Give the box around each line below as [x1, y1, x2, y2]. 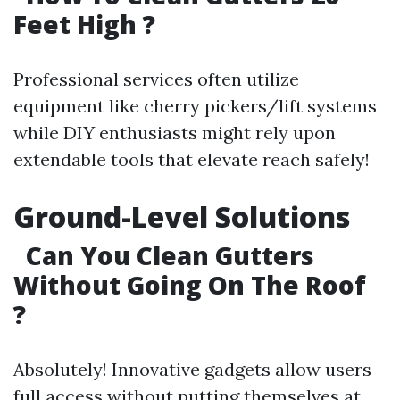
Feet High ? [13, 7, 155, 41]
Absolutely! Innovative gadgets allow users [13, 358, 371, 380]
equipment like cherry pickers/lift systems [13, 95, 377, 117]
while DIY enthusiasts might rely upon [13, 121, 336, 144]
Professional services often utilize [13, 68, 299, 90]
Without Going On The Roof [13, 268, 366, 302]
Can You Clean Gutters [20, 238, 314, 272]
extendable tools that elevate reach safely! [13, 148, 370, 171]
